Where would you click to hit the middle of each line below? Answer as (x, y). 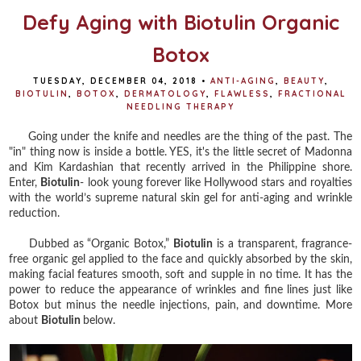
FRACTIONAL (312, 93)
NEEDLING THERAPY (180, 106)
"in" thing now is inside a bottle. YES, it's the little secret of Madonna (180, 152)
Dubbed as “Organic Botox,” (91, 244)
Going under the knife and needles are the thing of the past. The (180, 137)
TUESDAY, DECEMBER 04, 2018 (115, 81)
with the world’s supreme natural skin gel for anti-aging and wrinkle (180, 198)
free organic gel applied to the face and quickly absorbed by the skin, (180, 259)
